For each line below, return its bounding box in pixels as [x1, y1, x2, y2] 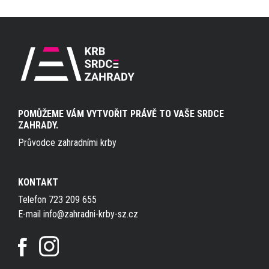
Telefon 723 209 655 [18, 193, 97, 205]
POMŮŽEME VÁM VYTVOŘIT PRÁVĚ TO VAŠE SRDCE [18, 107, 224, 119]
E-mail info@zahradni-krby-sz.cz [18, 208, 138, 220]
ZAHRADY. [18, 119, 58, 131]
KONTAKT [18, 176, 58, 188]
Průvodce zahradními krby [18, 136, 116, 148]
